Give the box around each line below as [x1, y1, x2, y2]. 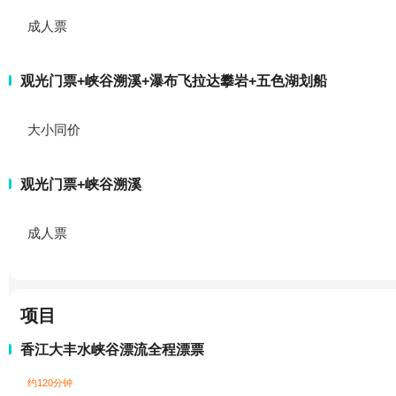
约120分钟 [27, 377, 72, 388]
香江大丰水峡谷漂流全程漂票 [20, 341, 204, 357]
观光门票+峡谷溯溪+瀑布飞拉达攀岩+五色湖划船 [20, 72, 327, 88]
